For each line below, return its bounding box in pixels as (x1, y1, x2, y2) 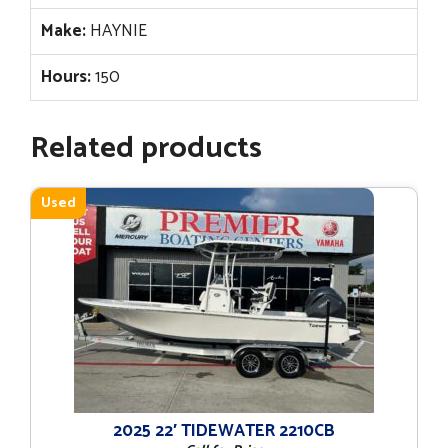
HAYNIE (86, 16, 147, 45)
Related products (30, 123, 262, 173)
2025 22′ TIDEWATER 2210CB (113, 416, 335, 445)
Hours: (41, 62, 91, 91)
